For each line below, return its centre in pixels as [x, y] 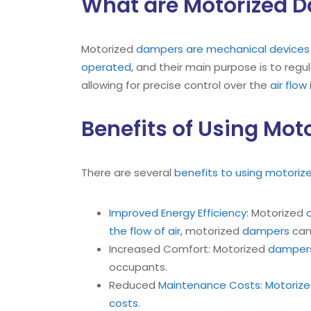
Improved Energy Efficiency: [179, 213]
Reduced [134, 285]
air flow [288, 85]
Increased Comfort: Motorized [188, 249]
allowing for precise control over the [176, 85]
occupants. [138, 267]
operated [106, 67]
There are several [128, 173]
